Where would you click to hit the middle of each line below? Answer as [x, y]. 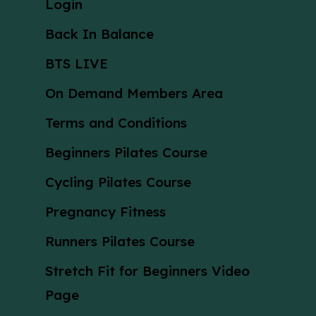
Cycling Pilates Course [118, 182]
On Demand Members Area [134, 93]
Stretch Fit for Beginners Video [147, 271]
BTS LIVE [77, 64]
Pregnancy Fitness [105, 212]
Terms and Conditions [116, 123]
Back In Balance [99, 34]
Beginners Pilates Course [126, 153]
